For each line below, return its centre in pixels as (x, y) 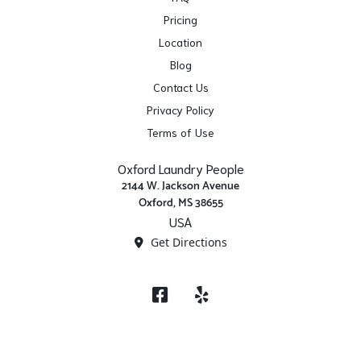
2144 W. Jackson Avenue (180, 187)
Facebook (170, 288)
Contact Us (180, 87)
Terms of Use (180, 133)
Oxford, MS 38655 (180, 204)
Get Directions (187, 243)
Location (180, 42)
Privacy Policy (180, 110)
